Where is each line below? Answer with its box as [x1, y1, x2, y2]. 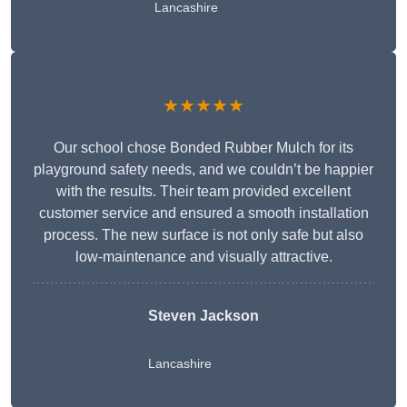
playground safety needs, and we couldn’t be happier [34, 162, 373, 178]
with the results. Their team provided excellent [56, 184, 351, 200]
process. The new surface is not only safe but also [44, 227, 363, 243]
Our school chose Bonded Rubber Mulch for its [54, 140, 353, 156]
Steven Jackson [148, 308, 259, 324]
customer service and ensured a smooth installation [38, 205, 369, 222]
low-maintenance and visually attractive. [74, 249, 333, 265]
